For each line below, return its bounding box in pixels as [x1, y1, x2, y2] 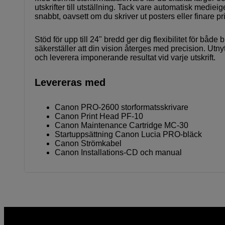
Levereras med [35, 76, 105, 88]
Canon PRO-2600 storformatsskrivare [55, 102, 188, 111]
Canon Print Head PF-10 [55, 111, 143, 121]
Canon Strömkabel [55, 139, 122, 148]
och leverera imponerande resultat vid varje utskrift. [35, 53, 215, 62]
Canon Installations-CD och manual [55, 148, 182, 157]
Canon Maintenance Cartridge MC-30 [55, 121, 188, 130]
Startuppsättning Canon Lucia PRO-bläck [55, 130, 202, 139]
